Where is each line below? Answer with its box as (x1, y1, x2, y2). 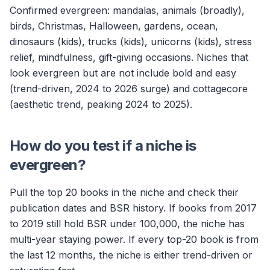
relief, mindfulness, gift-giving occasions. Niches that (10, 51, 248, 63)
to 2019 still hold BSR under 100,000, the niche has (10, 218, 245, 230)
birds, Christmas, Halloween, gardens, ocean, (10, 20, 218, 32)
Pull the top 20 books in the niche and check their (10, 186, 239, 198)
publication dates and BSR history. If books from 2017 (10, 202, 257, 214)
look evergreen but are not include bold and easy (10, 67, 236, 79)
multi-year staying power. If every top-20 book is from (10, 233, 259, 245)
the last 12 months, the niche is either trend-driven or (10, 249, 253, 261)
